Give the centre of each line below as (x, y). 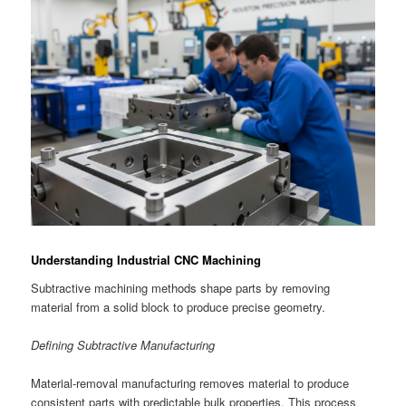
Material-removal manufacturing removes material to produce (190, 383)
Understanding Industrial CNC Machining (146, 259)
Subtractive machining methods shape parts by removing (181, 288)
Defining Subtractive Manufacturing (123, 345)
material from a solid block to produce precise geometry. (179, 307)
